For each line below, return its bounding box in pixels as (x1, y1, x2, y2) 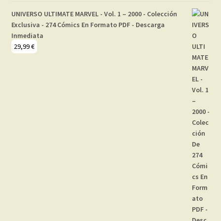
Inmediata (11, 31, 43, 40)
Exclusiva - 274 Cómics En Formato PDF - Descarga (11, 20, 165, 30)
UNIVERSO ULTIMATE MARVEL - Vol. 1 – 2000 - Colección (11, 9, 177, 19)
